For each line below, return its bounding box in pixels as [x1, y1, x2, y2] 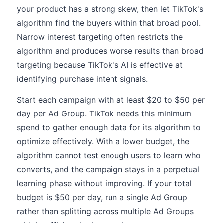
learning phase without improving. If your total [17, 178, 192, 188]
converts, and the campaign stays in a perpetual [17, 164, 199, 174]
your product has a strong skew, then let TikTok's [17, 4, 203, 14]
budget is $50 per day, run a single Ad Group [17, 192, 187, 202]
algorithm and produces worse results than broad [17, 46, 204, 56]
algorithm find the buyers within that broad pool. [17, 18, 201, 28]
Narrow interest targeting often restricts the [17, 32, 183, 42]
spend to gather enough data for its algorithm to [17, 122, 201, 132]
